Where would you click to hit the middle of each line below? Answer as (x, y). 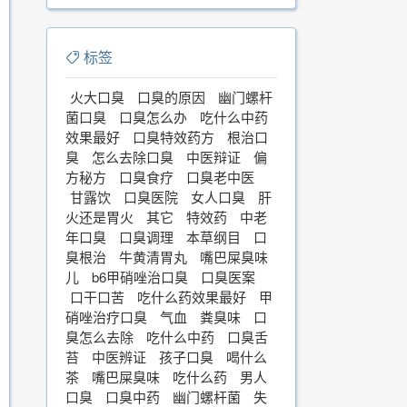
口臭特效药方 (174, 137)
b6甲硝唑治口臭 (140, 277)
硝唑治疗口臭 (106, 317)
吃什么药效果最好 (192, 297)
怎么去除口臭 (133, 157)
